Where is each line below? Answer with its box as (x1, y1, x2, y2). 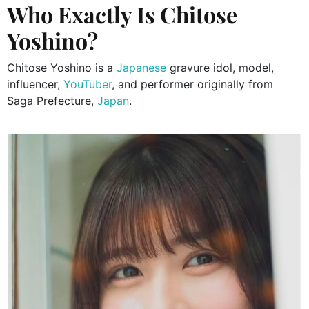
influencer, (7, 77, 60, 92)
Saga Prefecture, (7, 94, 97, 108)
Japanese (117, 61, 166, 75)
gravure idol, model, (166, 61, 274, 75)
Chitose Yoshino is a (7, 61, 117, 75)
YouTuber (60, 77, 112, 92)
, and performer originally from (112, 77, 273, 92)
